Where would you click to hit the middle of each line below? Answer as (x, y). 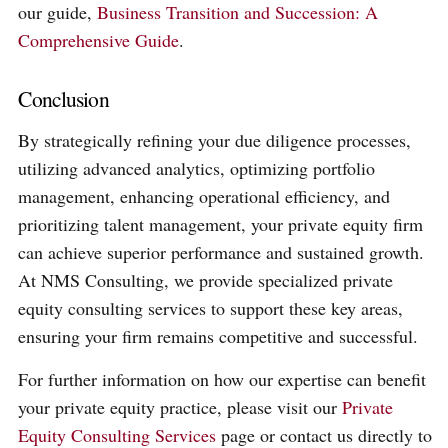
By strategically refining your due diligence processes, (215, 140)
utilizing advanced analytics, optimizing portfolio (197, 168)
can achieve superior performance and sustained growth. (221, 252)
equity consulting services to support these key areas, (211, 308)
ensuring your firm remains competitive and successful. (218, 336)
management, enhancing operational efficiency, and (204, 196)
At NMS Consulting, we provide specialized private (206, 280)
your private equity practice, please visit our (180, 406)
